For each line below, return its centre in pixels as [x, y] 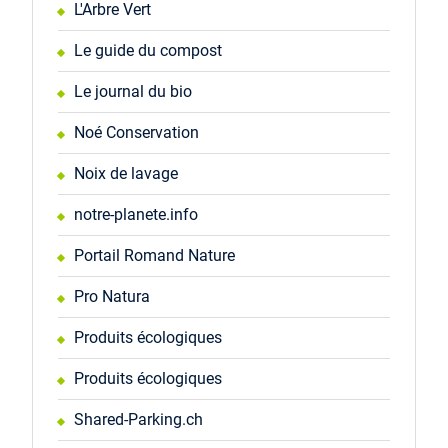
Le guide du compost [147, 50]
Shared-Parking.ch [138, 419]
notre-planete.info [135, 214]
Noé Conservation [136, 132]
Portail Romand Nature [154, 255]
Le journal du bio [132, 91]
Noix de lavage [125, 173]
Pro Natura [111, 296]
